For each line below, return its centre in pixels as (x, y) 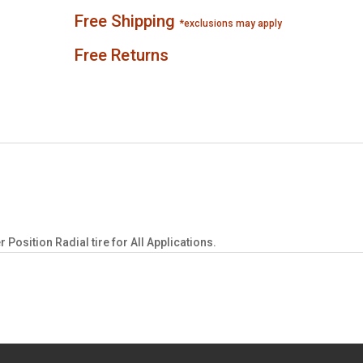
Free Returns (122, 55)
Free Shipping (127, 21)
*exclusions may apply (231, 23)
